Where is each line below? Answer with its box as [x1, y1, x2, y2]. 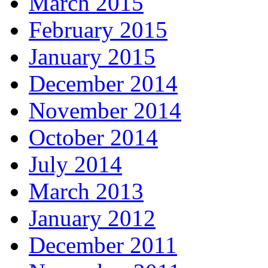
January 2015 [29, 43, 156, 69]
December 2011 [29, 232, 177, 258]
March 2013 [29, 178, 144, 204]
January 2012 [29, 205, 156, 231]
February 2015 [29, 16, 167, 42]
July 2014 [29, 151, 122, 177]
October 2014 [29, 124, 158, 150]
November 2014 [29, 97, 181, 123]
